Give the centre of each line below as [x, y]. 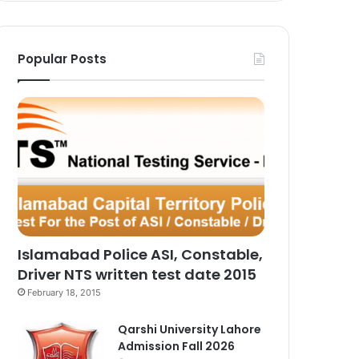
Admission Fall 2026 [177, 346]
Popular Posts [63, 58]
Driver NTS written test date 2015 [137, 274]
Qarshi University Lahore [190, 329]
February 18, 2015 [65, 292]
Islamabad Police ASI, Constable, [141, 254]
